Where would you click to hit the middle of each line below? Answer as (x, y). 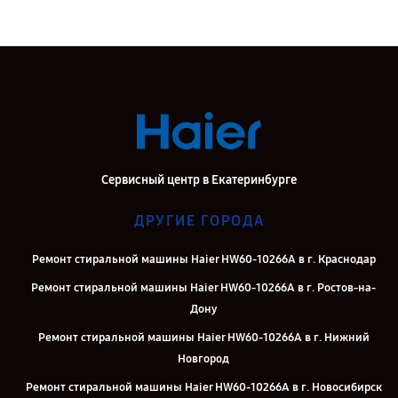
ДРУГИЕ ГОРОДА (199, 221)
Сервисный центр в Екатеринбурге (199, 180)
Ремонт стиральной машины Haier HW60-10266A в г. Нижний (203, 338)
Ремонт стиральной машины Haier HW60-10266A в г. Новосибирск (203, 387)
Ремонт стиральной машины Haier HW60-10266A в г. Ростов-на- (203, 288)
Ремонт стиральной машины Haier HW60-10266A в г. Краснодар (203, 259)
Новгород (203, 359)
